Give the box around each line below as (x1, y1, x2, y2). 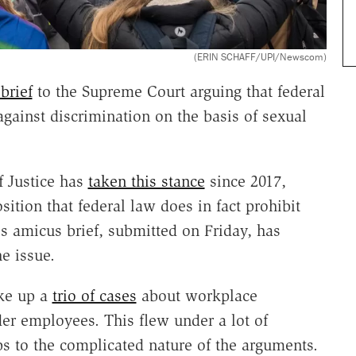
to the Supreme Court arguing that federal (32, 81, 325, 101)
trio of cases (52, 285, 137, 305)
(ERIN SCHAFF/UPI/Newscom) (193, 49, 327, 64)
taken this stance (87, 171, 205, 191)
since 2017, (204, 171, 286, 191)
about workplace (136, 285, 257, 305)
